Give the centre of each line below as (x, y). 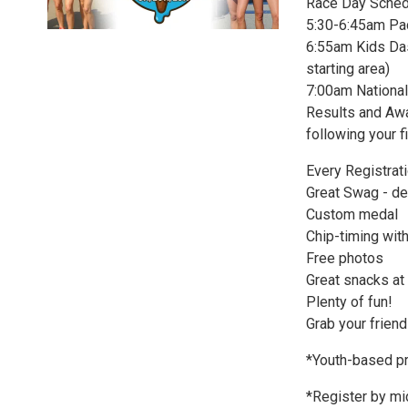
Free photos (345, 258)
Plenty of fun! (349, 302)
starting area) (348, 69)
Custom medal (352, 214)
